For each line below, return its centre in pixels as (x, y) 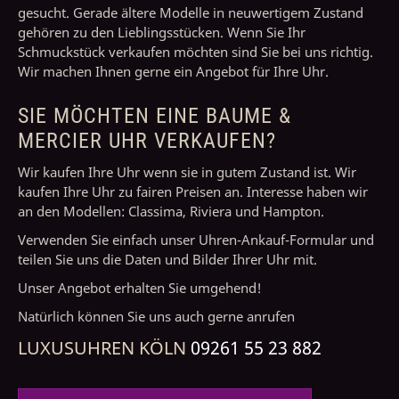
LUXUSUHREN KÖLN (104, 348)
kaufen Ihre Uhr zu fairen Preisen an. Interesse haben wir (193, 192)
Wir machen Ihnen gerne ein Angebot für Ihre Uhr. (173, 72)
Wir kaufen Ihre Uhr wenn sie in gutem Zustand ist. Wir (187, 172)
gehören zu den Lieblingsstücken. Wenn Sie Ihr (162, 33)
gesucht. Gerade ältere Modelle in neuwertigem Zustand (191, 13)
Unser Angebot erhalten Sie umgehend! (140, 288)
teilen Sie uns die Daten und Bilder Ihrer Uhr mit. (167, 260)
